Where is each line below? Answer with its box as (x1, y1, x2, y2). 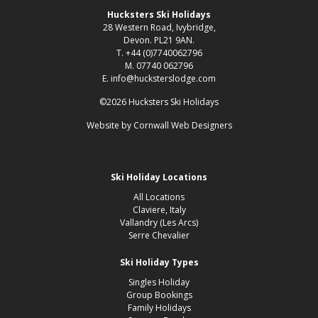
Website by (86, 119, 133, 131)
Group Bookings (126, 289, 192, 301)
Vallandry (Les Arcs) (120, 216, 198, 229)
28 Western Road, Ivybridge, (102, 21, 216, 33)
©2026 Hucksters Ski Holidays (99, 96, 219, 108)
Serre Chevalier (128, 229, 190, 241)
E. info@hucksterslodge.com (102, 72, 216, 84)
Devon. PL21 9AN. (124, 34, 194, 46)
